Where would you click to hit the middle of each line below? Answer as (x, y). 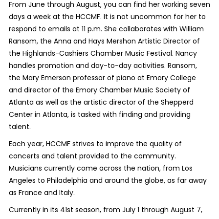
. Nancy (184, 54)
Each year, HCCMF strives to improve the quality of (95, 144)
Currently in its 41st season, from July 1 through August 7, (105, 210)
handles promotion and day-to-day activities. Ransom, (103, 66)
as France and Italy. (42, 193)
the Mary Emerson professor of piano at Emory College (102, 78)
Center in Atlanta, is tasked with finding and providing (99, 115)
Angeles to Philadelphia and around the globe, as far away (108, 181)
